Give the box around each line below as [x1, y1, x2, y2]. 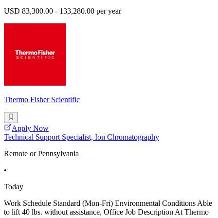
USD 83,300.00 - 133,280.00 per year [4, 7, 121, 16]
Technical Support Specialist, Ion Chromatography [4, 132, 159, 141]
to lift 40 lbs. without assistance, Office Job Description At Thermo [4, 207, 209, 216]
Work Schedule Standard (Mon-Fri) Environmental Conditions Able [4, 199, 212, 207]
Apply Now [12, 124, 49, 132]
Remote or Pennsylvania [4, 149, 79, 158]
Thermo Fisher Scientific [4, 95, 80, 104]
